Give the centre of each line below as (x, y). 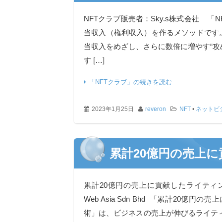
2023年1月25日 (113, 109)
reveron (156, 109)
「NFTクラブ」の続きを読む (130, 82)
